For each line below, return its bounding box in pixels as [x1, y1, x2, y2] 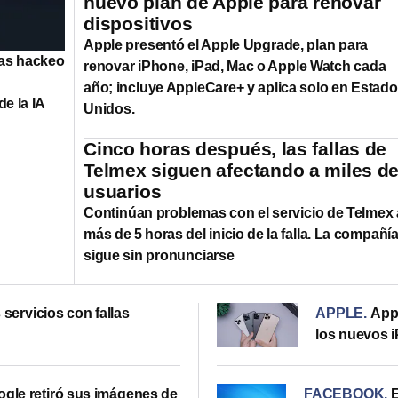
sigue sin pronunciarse [84, 247, 235, 263]
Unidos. [84, 100, 135, 116]
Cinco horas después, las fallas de [84, 138, 387, 159]
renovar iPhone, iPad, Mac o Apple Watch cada [84, 58, 386, 74]
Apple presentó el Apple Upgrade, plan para [84, 36, 369, 52]
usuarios [84, 180, 162, 202]
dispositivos [84, 12, 193, 34]
